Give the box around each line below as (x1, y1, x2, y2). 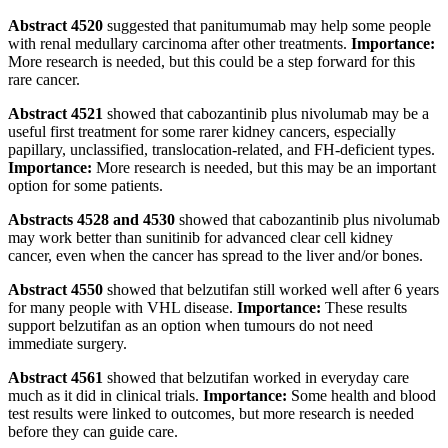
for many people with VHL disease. (8, 299, 237, 317)
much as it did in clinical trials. (8, 387, 203, 405)
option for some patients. (8, 177, 163, 195)
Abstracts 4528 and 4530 (8, 211, 179, 229)
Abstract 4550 (8, 281, 103, 299)
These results (321, 299, 407, 317)
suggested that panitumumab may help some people (103, 17, 431, 35)
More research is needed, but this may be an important (92, 159, 436, 177)
